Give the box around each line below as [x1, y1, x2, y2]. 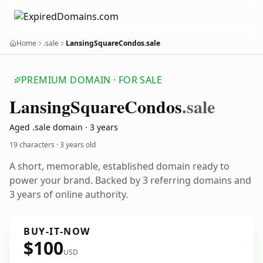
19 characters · [9, 140, 60, 150]
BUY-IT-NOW [23, 225, 90, 238]
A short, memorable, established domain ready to [9, 160, 230, 173]
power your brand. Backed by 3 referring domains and [9, 174, 251, 187]
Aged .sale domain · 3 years [9, 122, 118, 133]
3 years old [60, 140, 96, 150]
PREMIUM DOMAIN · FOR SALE [21, 73, 162, 86]
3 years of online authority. [9, 188, 128, 201]
